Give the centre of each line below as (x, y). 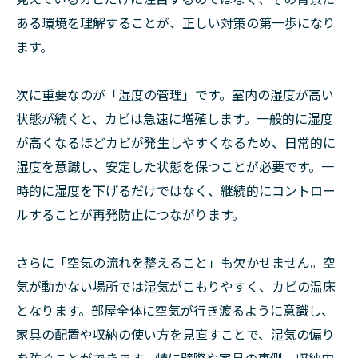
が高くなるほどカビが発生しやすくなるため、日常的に (176, 143)
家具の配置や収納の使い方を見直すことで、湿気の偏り (175, 334)
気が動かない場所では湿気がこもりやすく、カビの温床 (176, 286)
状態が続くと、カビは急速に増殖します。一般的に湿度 (175, 119)
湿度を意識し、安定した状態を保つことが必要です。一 (175, 167)
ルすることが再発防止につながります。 (130, 215)
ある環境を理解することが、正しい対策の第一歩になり (176, 23)
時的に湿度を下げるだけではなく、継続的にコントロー (176, 191)
